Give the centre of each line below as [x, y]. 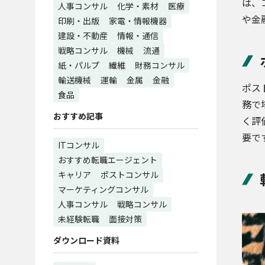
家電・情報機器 [138, 21]
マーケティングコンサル [103, 189]
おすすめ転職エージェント [108, 160]
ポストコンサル [130, 174]
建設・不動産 [83, 35]
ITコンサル [79, 145]
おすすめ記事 [78, 116]
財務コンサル [160, 65]
